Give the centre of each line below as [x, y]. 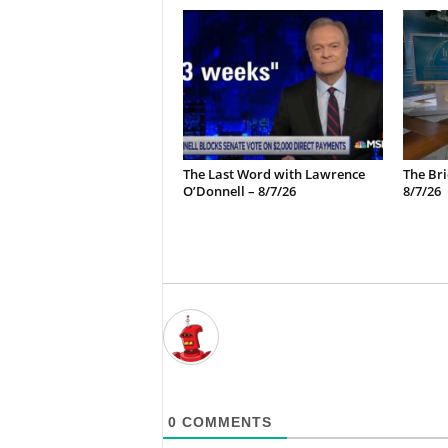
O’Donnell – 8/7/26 [239, 191]
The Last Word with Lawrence [273, 174]
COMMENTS [224, 422]
